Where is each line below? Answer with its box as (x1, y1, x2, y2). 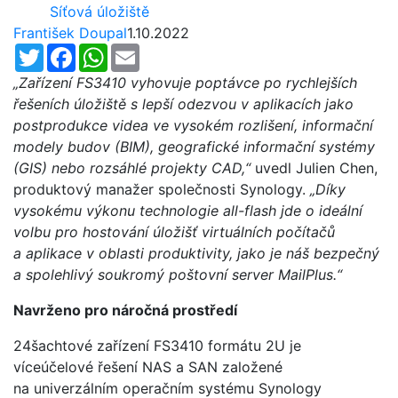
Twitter (44, 41, 91, 60)
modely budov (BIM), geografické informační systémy (13, 137, 375, 155)
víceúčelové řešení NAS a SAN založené (13, 357, 283, 376)
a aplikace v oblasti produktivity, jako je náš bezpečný (13, 243, 379, 262)
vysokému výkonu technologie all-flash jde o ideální (13, 201, 362, 219)
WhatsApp (107, 41, 177, 60)
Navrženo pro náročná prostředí (13, 300, 237, 319)
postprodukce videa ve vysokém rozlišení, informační (13, 115, 373, 134)
